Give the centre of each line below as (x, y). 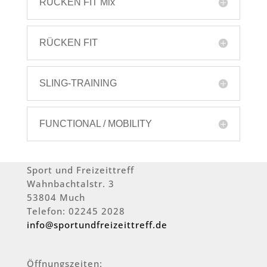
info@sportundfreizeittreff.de (97, 225)
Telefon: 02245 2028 (76, 211)
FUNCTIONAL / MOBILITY (95, 124)
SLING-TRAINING (78, 83)
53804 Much (56, 198)
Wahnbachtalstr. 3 (70, 184)
